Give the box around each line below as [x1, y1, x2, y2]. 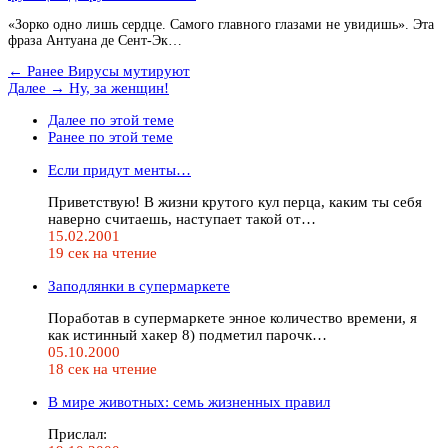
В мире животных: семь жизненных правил [48, 393, 330, 410]
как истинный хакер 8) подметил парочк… [48, 326, 327, 343]
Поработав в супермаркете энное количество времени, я [48, 309, 417, 326]
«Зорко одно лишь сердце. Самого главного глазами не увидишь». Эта [8, 16, 434, 32]
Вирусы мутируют [64, 62, 190, 79]
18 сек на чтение [48, 360, 157, 377]
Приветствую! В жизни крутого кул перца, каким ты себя [48, 193, 422, 210]
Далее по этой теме [48, 111, 174, 128]
